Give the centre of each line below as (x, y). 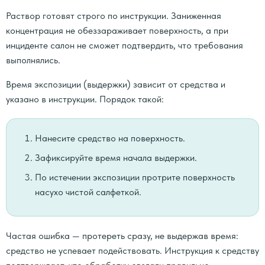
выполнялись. (33, 60)
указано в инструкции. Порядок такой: (85, 99)
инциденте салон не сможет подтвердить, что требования (125, 45)
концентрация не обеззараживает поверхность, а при (117, 30)
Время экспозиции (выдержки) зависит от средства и (116, 84)
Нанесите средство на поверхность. (110, 138)
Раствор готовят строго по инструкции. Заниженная (114, 16)
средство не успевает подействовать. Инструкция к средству (132, 251)
